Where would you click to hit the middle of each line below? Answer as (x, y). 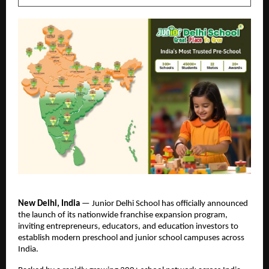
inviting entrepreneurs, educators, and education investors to (128, 227)
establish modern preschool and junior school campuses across (131, 238)
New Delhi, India (50, 204)
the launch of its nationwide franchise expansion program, (123, 216)
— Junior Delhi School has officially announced (165, 204)
